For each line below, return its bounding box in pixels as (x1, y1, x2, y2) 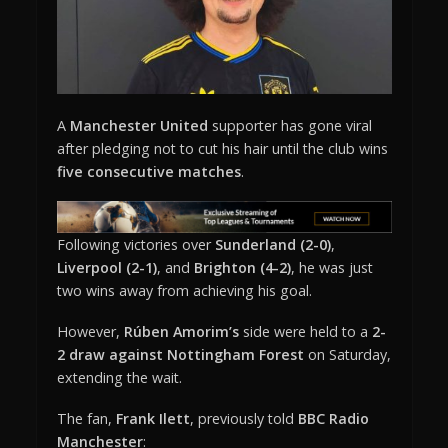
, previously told (189, 409, 298, 429)
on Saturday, (303, 345, 391, 365)
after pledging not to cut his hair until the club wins (56, 139, 388, 159)
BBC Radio (297, 409, 369, 429)
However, (56, 322, 124, 342)
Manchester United (69, 116, 208, 136)
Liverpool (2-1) (56, 258, 157, 278)
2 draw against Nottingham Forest (56, 345, 304, 365)
